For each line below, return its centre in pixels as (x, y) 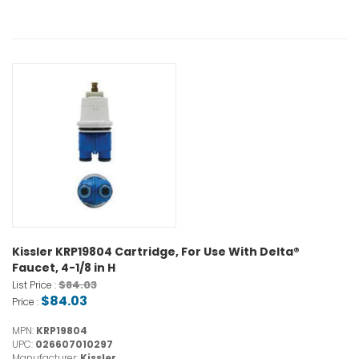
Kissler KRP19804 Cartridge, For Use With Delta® (156, 252)
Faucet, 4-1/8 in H (64, 268)
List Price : (35, 285)
